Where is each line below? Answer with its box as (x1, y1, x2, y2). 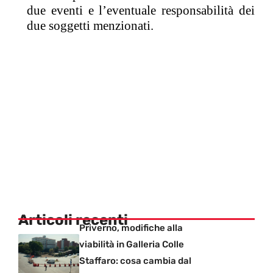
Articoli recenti (18, 211, 128, 229)
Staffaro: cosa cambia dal (79, 255, 191, 266)
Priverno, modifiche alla (79, 222, 183, 233)
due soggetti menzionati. (27, 18, 154, 33)
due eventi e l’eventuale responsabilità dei (27, 2, 255, 18)
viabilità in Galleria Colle (79, 238, 184, 250)
